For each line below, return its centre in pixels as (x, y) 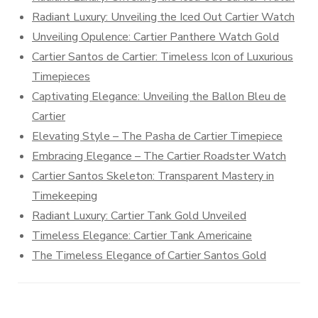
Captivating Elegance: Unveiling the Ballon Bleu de (159, 97)
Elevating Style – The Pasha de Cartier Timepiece (157, 136)
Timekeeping (65, 196)
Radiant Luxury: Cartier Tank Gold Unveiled (139, 216)
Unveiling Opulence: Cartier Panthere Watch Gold (155, 37)
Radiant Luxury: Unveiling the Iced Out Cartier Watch (163, 17)
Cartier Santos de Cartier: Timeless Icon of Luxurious (163, 57)
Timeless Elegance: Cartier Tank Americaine (142, 236)
